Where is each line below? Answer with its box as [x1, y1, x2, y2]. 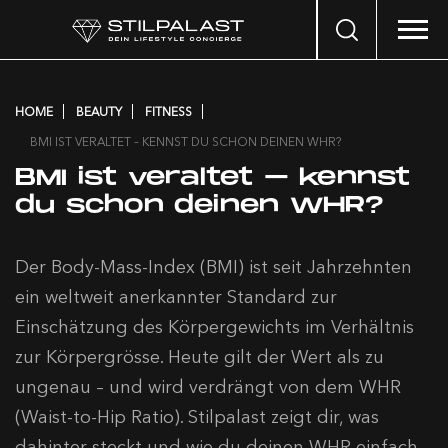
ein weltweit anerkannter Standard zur [15, 286, 337, 308]
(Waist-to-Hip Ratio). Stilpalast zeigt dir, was [15, 406, 379, 428]
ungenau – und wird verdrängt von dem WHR [15, 376, 401, 398]
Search [317, 16, 360, 34]
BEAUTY [76, 104, 122, 119]
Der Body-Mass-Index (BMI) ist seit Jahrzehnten [15, 256, 412, 278]
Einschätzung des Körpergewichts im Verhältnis [15, 316, 414, 338]
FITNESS [145, 104, 192, 119]
